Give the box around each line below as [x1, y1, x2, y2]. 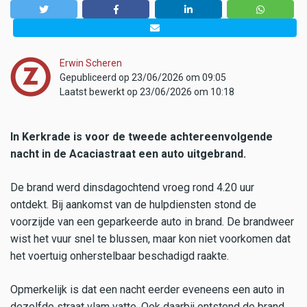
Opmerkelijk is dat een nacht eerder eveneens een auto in [10, 283, 284, 297]
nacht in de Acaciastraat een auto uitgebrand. [10, 147, 246, 161]
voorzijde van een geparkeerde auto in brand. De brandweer [10, 215, 294, 229]
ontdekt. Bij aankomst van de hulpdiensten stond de [10, 198, 256, 212]
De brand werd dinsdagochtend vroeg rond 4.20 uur [10, 181, 254, 195]
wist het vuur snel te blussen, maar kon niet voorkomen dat [10, 232, 291, 246]
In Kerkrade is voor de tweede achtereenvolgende [10, 130, 273, 144]
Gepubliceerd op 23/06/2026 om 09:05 [60, 72, 226, 84]
